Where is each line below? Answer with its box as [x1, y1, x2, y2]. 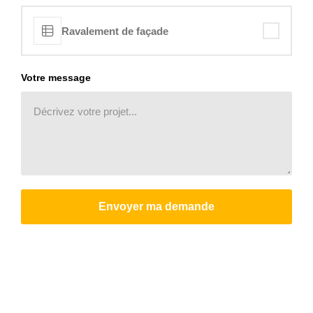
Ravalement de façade [61, 24, 168, 37]
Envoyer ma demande [99, 201, 214, 212]
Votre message [21, 73, 91, 83]
